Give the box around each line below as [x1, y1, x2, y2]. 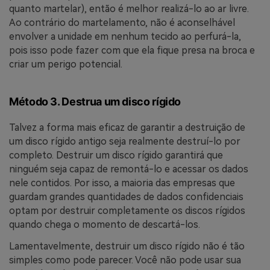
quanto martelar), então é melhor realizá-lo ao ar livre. [9, 3, 249, 15]
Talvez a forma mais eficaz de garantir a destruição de [9, 121, 245, 133]
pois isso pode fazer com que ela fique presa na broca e [9, 45, 255, 57]
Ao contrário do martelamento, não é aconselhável [9, 17, 235, 29]
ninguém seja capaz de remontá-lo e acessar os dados [9, 163, 248, 175]
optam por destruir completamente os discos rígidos [9, 204, 245, 216]
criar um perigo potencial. [9, 58, 122, 71]
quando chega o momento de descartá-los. [9, 218, 200, 230]
